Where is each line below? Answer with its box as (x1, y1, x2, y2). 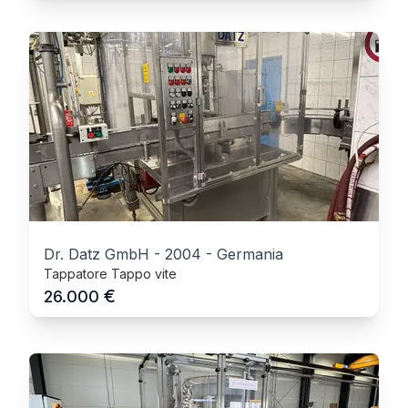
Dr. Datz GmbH (44, 245, 149, 263)
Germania (217, 245, 283, 263)
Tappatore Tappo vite (44, 266, 177, 281)
